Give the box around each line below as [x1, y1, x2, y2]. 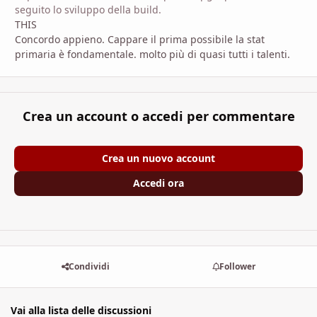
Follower [219, 260, 256, 273]
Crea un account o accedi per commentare [22, 108, 295, 125]
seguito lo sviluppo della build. [15, 3, 164, 17]
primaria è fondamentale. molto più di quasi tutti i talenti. [15, 47, 290, 62]
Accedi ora [133, 176, 184, 190]
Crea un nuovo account [102, 151, 215, 165]
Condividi [68, 260, 110, 273]
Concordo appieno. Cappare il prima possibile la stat [15, 33, 265, 47]
